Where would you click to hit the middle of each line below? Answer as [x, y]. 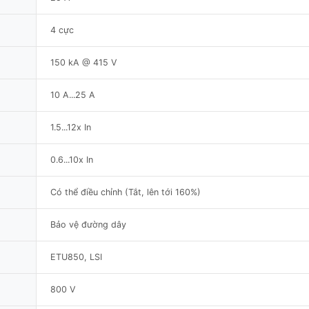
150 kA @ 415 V [84, 62]
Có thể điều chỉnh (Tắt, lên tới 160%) [126, 192]
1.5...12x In [71, 127]
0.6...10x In [72, 159]
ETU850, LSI [76, 257]
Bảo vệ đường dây [88, 224]
